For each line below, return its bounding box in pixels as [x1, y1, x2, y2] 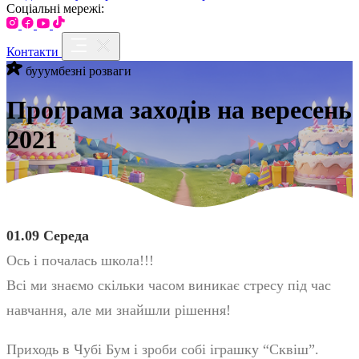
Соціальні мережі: [6, 2, 104, 15]
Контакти [6, 45, 58, 58]
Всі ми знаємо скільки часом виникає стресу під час [6, 276, 331, 293]
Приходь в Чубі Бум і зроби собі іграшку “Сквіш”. [6, 341, 319, 357]
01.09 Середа [6, 227, 89, 244]
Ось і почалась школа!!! [6, 252, 154, 268]
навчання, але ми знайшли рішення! [6, 301, 231, 318]
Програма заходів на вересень [6, 95, 352, 125]
